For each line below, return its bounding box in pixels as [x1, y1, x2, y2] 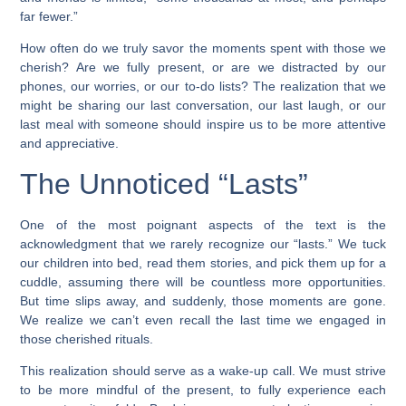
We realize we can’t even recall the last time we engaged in [20, 312, 386, 327]
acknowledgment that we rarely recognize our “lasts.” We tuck [20, 236, 386, 251]
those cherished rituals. [20, 331, 154, 346]
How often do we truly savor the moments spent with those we [20, 41, 386, 56]
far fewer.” [20, 8, 79, 24]
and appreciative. [20, 136, 120, 151]
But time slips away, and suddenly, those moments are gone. [20, 293, 386, 308]
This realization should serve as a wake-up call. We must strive [20, 363, 386, 379]
